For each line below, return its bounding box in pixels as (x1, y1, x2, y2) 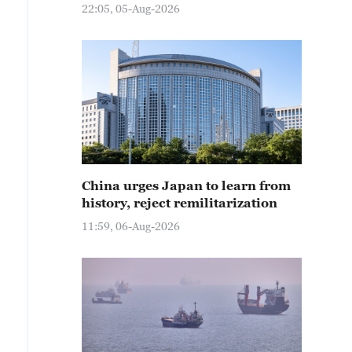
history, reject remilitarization (82, 196, 277, 210)
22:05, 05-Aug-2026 (82, 2, 180, 15)
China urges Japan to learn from (82, 178, 291, 192)
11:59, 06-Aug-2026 (82, 219, 180, 233)
